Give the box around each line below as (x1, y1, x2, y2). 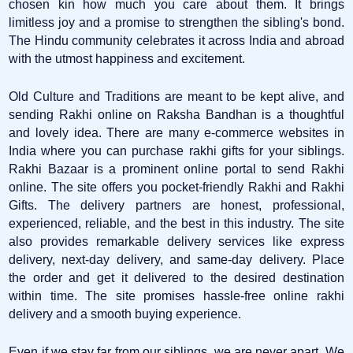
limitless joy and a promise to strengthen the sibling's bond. (9, 15, 344, 29)
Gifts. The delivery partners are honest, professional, (9, 198, 344, 212)
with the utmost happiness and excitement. (9, 51, 246, 65)
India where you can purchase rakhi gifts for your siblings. (9, 143, 344, 158)
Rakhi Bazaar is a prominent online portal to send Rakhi (9, 162, 344, 176)
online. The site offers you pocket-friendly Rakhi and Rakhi (9, 180, 344, 194)
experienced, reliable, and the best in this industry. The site (9, 216, 344, 230)
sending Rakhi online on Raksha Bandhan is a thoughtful (9, 107, 344, 121)
